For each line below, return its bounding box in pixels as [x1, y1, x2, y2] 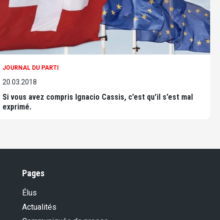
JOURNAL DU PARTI [2, 64, 59, 72]
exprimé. [2, 102, 31, 112]
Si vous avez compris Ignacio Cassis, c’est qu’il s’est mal [2, 92, 193, 102]
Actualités [22, 202, 56, 212]
